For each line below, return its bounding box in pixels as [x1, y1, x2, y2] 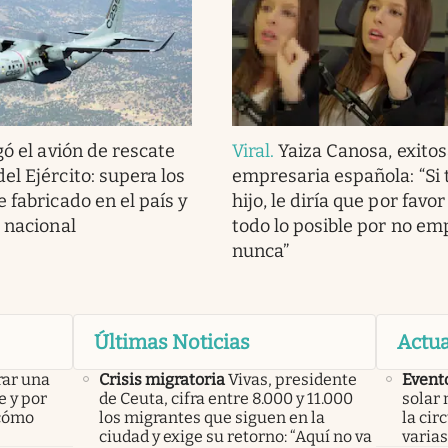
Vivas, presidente [227, 370, 357, 390]
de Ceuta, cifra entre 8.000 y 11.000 [98, 389, 353, 409]
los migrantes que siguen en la [98, 408, 325, 428]
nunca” [231, 240, 290, 263]
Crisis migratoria [98, 370, 225, 390]
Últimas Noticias [93, 330, 250, 355]
